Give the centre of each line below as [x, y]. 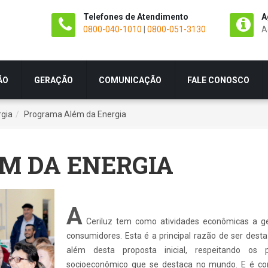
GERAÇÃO [54, 80]
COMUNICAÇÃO [130, 80]
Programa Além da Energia [75, 114]
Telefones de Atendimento [136, 17]
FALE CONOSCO [218, 80]
